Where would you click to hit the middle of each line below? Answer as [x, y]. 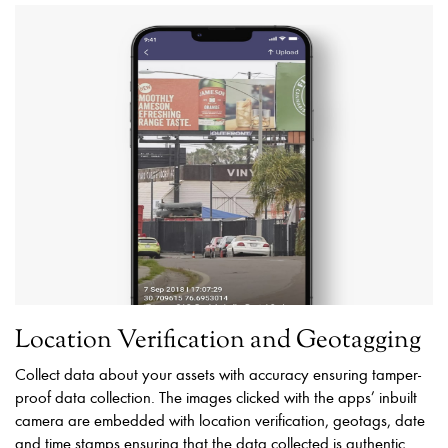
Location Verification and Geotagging [218, 341]
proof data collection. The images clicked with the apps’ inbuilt [216, 397]
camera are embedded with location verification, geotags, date [220, 420]
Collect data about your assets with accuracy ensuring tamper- [218, 374]
